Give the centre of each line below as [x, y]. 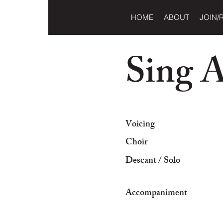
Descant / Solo [153, 161]
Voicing [140, 125]
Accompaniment [156, 194]
